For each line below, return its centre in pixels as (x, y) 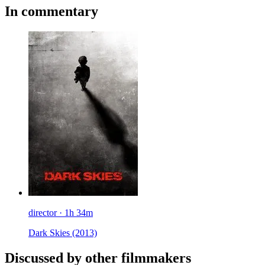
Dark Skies (50, 233)
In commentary (51, 12)
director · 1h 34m (61, 213)
